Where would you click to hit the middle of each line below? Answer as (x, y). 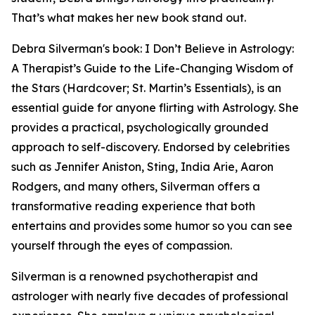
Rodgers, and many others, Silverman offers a (136, 186)
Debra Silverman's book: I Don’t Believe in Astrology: (153, 49)
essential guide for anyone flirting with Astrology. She (155, 108)
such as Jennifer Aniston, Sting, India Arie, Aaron (142, 167)
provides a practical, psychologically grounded (140, 127)
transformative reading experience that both (133, 206)
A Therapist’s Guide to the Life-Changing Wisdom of (152, 68)
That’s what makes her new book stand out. (129, 18)
